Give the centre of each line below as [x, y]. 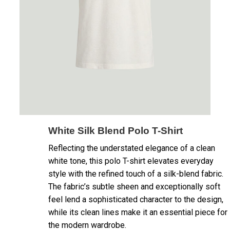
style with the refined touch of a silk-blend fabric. [136, 174]
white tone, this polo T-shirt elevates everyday [131, 161]
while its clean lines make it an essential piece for [138, 213]
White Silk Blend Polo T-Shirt [116, 131]
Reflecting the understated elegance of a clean [132, 148]
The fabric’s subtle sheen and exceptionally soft [134, 187]
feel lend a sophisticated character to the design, [136, 200]
